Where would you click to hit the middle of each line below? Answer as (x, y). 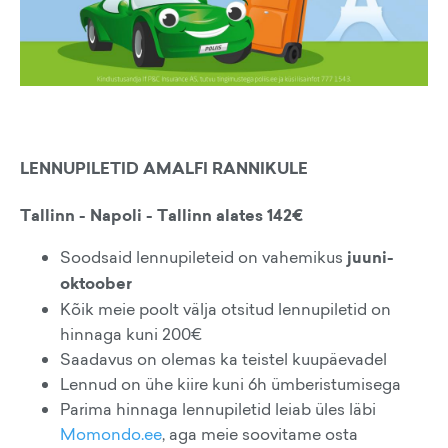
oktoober (96, 283)
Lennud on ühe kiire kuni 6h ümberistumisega (230, 383)
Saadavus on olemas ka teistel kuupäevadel (223, 358)
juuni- (370, 257)
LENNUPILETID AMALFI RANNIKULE (164, 168)
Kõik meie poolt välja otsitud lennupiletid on (225, 308)
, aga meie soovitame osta (260, 433)
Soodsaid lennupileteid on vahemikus (203, 256)
